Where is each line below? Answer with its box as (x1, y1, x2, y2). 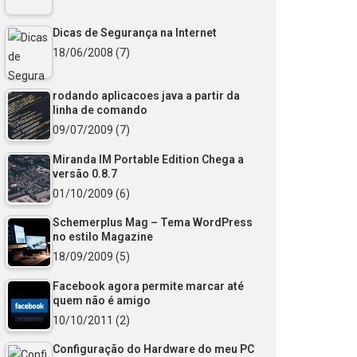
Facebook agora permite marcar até (53, 279, 244, 292)
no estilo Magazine (53, 230, 153, 244)
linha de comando (53, 104, 147, 117)
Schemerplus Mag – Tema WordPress (53, 216, 253, 229)
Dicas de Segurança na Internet (53, 25, 217, 39)
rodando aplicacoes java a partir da (53, 89, 240, 103)
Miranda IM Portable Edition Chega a (53, 152, 244, 166)
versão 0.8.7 (53, 167, 117, 180)
